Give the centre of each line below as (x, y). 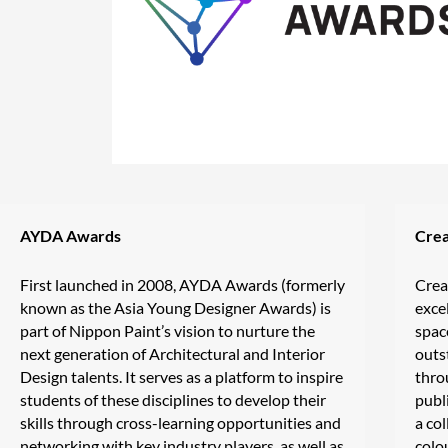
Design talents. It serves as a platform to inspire (181, 376)
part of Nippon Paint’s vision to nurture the (167, 330)
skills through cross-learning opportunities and (180, 422)
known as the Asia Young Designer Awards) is (175, 307)
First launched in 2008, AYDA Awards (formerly (182, 284)
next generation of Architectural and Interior (172, 353)
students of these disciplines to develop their (173, 399)
